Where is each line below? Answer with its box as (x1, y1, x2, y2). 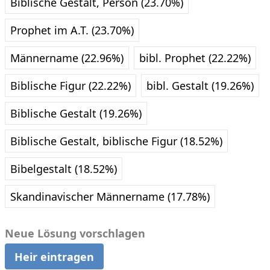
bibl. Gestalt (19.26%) (146, 78, 254, 93)
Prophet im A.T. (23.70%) (10, 23, 134, 38)
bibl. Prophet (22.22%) (139, 51, 251, 66)
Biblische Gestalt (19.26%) (10, 106, 142, 121)
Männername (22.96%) (10, 51, 124, 66)
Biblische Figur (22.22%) (10, 78, 131, 93)
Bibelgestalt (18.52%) (10, 162, 117, 177)
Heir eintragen (14, 249, 94, 264)
